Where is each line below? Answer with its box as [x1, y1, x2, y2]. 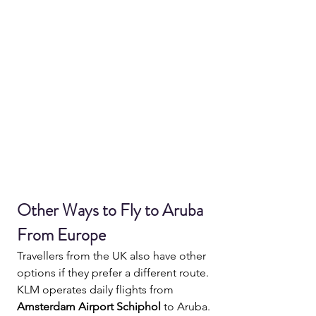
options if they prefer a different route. [17, 266, 209, 280]
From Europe [17, 223, 106, 248]
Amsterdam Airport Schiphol [17, 300, 161, 314]
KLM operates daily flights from [17, 283, 176, 297]
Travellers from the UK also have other [17, 249, 209, 263]
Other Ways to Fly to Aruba [17, 198, 207, 223]
